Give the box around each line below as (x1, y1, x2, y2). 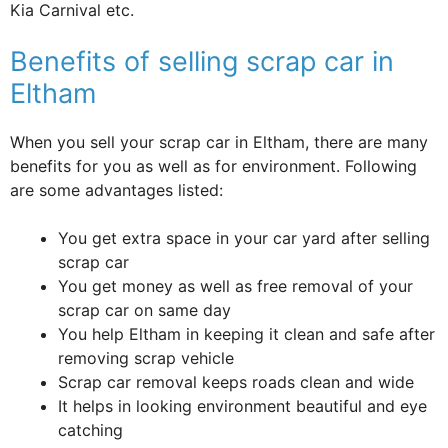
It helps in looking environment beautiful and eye (58, 395, 427, 416)
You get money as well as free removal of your (58, 275, 413, 296)
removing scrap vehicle (58, 347, 234, 368)
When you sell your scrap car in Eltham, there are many (10, 131, 428, 152)
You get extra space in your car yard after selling (58, 227, 430, 248)
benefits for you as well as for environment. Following (10, 155, 417, 176)
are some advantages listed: (10, 179, 223, 200)
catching (58, 419, 123, 440)
